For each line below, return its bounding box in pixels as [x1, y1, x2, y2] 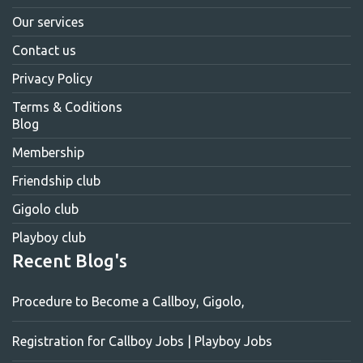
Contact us [12, 43, 76, 58]
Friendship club [12, 173, 100, 188]
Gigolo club [12, 202, 79, 216]
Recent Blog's [12, 250, 127, 271]
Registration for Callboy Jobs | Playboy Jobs [12, 334, 272, 348]
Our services [12, 15, 84, 29]
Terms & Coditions [12, 100, 122, 114]
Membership [12, 145, 84, 160]
